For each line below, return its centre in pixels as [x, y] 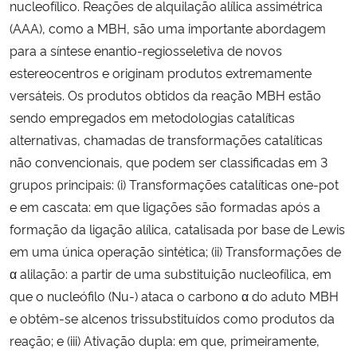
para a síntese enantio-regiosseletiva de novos [146, 50]
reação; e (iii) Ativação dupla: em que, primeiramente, [165, 340]
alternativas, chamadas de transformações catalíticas [166, 139]
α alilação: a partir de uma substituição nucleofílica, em [171, 273]
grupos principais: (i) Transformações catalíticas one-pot [174, 184]
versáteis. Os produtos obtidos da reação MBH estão [165, 94]
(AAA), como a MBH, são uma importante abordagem [168, 27]
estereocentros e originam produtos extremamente [161, 72]
